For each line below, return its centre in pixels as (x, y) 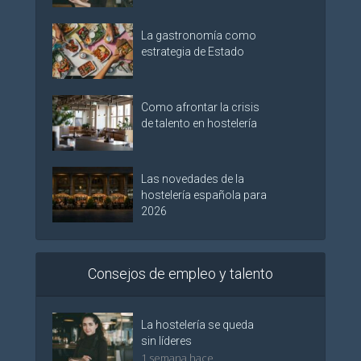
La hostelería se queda (197, 325)
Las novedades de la (193, 179)
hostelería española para (204, 195)
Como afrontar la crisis (200, 108)
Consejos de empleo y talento (180, 274)
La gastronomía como (199, 36)
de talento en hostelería (199, 124)
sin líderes (166, 341)
